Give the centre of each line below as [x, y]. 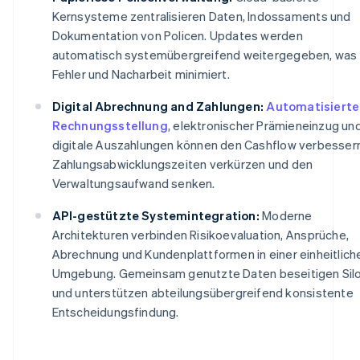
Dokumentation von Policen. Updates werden [177, 35]
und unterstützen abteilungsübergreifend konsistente [202, 292]
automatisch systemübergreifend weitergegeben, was [205, 54]
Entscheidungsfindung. [115, 311]
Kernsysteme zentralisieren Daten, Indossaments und [201, 16]
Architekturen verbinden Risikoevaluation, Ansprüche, [200, 234]
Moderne [286, 215]
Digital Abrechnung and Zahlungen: [158, 106]
